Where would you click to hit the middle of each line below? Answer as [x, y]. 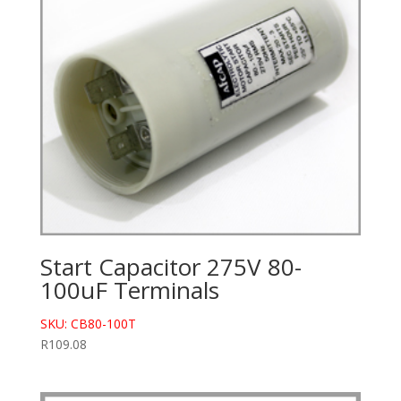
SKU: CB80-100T [88, 324]
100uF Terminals [129, 290]
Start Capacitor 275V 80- [171, 267]
